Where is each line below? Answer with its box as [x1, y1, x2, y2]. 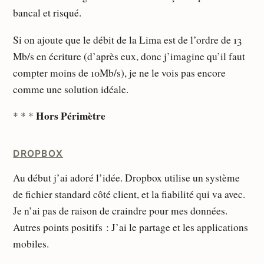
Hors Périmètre [36, 108, 106, 123]
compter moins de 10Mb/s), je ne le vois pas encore [13, 65, 226, 80]
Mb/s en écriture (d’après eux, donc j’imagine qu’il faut [13, 49, 246, 63]
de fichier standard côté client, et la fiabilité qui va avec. [13, 187, 246, 201]
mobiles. [13, 236, 49, 250]
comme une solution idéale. [13, 82, 129, 96]
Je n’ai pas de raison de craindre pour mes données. [13, 203, 228, 217]
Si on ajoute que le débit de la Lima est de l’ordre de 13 [13, 32, 242, 47]
